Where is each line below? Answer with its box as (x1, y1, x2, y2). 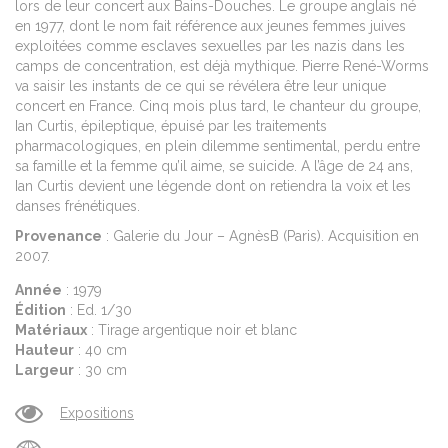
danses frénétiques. (15, 197, 140, 214)
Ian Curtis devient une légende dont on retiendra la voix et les (15, 177, 411, 194)
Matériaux (15, 321, 87, 338)
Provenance (15, 227, 102, 244)
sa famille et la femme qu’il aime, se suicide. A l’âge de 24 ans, (15, 157, 413, 174)
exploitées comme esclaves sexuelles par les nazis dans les (15, 37, 405, 54)
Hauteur (15, 341, 74, 358)
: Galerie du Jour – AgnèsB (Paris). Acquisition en (102, 227, 419, 244)
